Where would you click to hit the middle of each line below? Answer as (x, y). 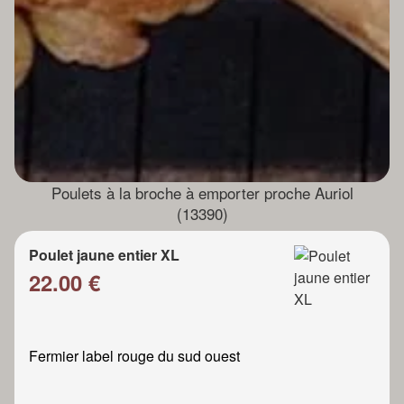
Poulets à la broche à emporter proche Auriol (202, 193)
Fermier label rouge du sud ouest (134, 356)
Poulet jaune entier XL (104, 255)
